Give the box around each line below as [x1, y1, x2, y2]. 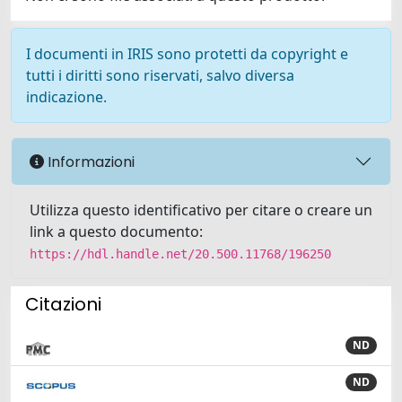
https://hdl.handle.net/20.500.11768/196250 [30, 247, 331, 261]
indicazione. [26, 87, 107, 107]
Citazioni [25, 292, 101, 317]
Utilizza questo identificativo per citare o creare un [30, 200, 372, 220]
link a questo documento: [30, 222, 203, 241]
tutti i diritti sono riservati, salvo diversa [26, 66, 294, 85]
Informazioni [44, 151, 135, 172]
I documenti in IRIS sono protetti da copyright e [26, 44, 348, 64]
